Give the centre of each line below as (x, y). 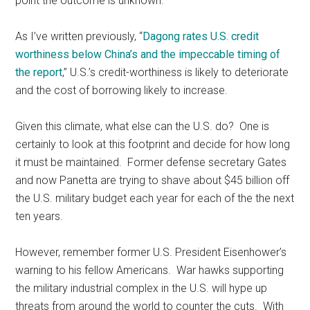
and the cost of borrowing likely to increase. (122, 90)
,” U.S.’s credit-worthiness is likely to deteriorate (176, 72)
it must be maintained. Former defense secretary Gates (151, 162)
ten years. (39, 216)
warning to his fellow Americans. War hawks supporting (150, 270)
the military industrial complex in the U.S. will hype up (142, 288)
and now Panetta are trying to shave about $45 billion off (153, 180)
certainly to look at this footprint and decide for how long (153, 144)
